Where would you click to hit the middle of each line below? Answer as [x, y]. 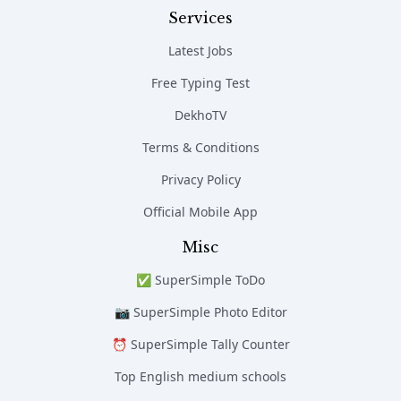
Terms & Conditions [200, 147]
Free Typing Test [200, 82]
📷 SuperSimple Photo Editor [200, 311]
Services [200, 17]
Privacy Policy [200, 179]
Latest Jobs [200, 50]
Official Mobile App [200, 211]
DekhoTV [200, 115]
